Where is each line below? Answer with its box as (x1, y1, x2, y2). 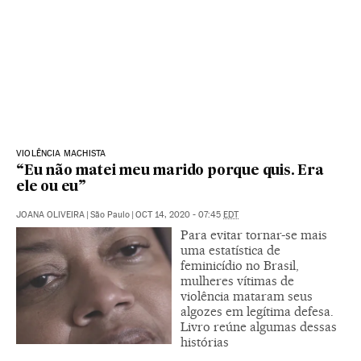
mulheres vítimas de (180, 272, 294, 288)
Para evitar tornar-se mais (180, 226, 327, 243)
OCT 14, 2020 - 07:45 (135, 209, 223, 220)
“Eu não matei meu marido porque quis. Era (16, 164, 324, 178)
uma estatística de (180, 242, 280, 258)
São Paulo (90, 209, 130, 220)
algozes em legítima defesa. (180, 303, 334, 319)
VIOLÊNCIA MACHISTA (16, 147, 106, 159)
